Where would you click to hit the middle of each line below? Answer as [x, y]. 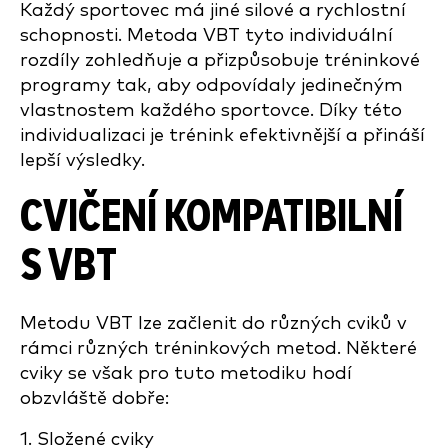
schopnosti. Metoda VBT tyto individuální [206, 35]
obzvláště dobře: [94, 398]
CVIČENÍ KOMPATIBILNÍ [211, 217]
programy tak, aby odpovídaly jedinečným [211, 85]
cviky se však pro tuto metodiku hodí [186, 373]
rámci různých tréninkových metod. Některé [218, 348]
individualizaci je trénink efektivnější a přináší [222, 135]
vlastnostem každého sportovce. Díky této [211, 110]
